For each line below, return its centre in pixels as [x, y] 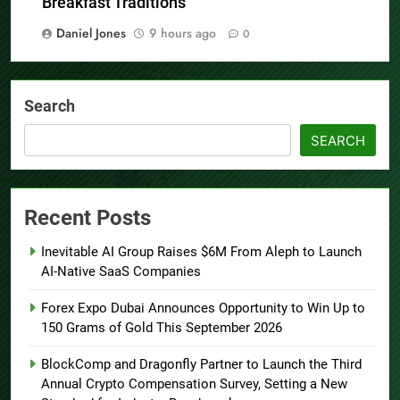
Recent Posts [87, 218]
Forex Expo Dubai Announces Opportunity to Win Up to [203, 308]
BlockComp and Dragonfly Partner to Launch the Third [201, 365]
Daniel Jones [91, 33]
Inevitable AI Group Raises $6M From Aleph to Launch [201, 252]
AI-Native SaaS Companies [121, 272]
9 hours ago [183, 33]
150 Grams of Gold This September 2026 [162, 328]
